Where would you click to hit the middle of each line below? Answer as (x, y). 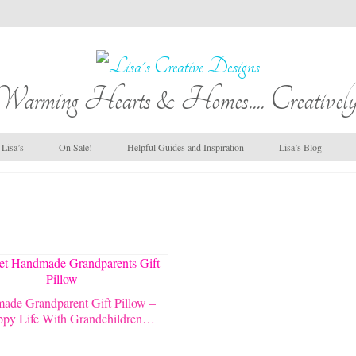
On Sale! (75, 147)
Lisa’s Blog (300, 147)
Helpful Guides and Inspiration (186, 147)
